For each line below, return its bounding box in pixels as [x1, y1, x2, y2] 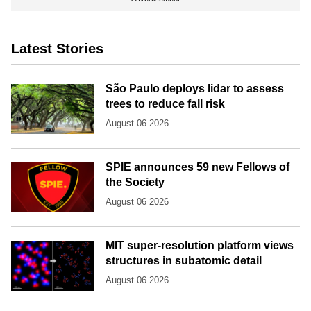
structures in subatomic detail [106, 254, 262, 267]
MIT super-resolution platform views [106, 239, 294, 251]
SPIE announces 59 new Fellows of [106, 160, 289, 173]
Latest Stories [11, 41, 103, 57]
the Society [106, 176, 165, 188]
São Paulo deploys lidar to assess [106, 83, 284, 95]
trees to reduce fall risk [106, 98, 225, 110]
